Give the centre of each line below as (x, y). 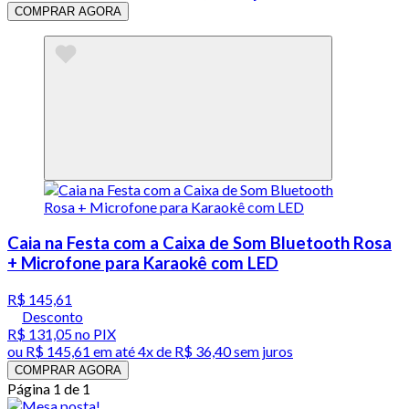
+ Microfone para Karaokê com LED (143, 262)
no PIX (94, 333)
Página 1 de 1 (49, 388)
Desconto (52, 316)
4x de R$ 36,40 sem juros (215, 351)
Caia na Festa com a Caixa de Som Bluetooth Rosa (199, 242)
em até (114, 351)
